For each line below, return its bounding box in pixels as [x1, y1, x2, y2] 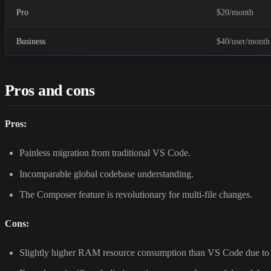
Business [16, 37, 46, 47]
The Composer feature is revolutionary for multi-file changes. [19, 189, 252, 200]
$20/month [217, 8, 254, 18]
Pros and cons [5, 82, 95, 100]
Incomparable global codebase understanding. [19, 168, 194, 179]
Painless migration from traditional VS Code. [19, 148, 191, 158]
